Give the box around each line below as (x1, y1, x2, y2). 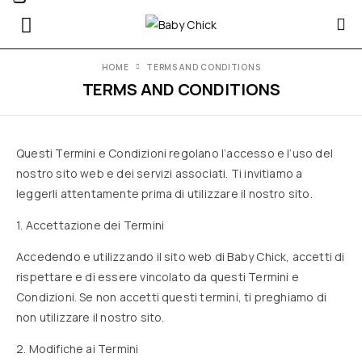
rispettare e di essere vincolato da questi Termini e (16, 269, 299, 284)
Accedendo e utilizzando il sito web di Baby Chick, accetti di (16, 249, 345, 264)
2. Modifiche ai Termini (16, 341, 139, 356)
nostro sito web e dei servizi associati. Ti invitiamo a (16, 166, 303, 181)
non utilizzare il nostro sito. (16, 309, 165, 325)
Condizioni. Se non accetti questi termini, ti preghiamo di (16, 289, 326, 305)
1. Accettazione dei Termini (16, 217, 165, 233)
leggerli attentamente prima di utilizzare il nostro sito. (16, 186, 313, 201)
